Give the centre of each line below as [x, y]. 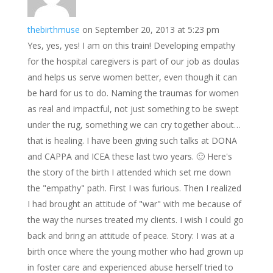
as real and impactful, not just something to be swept [133, 109]
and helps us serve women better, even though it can [132, 77]
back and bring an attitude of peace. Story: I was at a [131, 236]
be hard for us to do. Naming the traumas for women [133, 93]
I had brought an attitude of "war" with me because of [134, 204]
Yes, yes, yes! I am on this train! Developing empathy [131, 45]
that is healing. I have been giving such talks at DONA [132, 140]
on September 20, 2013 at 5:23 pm [151, 30]
